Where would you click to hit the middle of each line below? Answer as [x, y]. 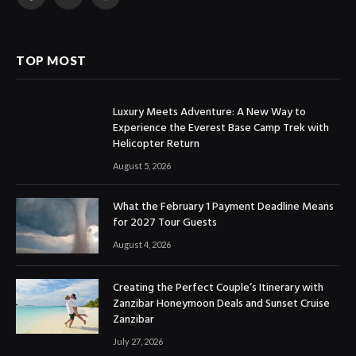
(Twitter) [89, 18]
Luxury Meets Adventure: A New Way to [209, 113]
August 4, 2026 [142, 245]
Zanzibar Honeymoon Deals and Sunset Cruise [221, 304]
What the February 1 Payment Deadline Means [223, 207]
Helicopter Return [156, 145]
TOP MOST [51, 61]
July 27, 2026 [138, 341]
